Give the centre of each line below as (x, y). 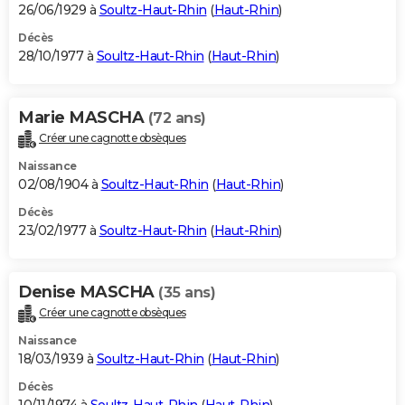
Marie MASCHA (83, 118)
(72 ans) (177, 118)
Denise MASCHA (88, 292)
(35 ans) (187, 293)
